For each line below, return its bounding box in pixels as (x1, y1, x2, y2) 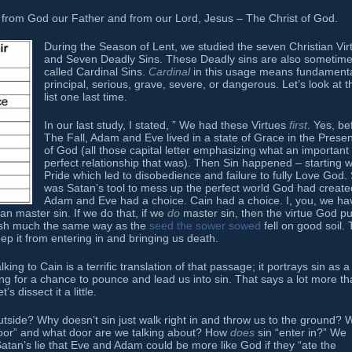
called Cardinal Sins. (44, 64, 148, 78)
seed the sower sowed (149, 218, 261, 232)
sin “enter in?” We (255, 325, 346, 339)
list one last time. (44, 90, 127, 103)
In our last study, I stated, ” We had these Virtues (44, 118, 289, 131)
